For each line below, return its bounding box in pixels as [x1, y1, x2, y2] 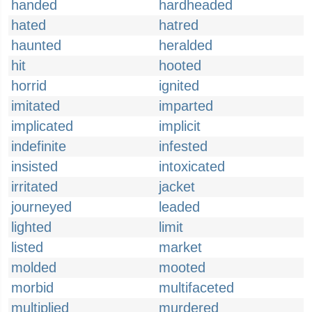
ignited [159, 78, 199, 93]
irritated [11, 179, 58, 194]
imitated [11, 98, 60, 114]
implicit [159, 118, 201, 134]
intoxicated [159, 159, 225, 174]
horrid [11, 78, 47, 93]
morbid [11, 280, 54, 295]
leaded [159, 199, 200, 214]
